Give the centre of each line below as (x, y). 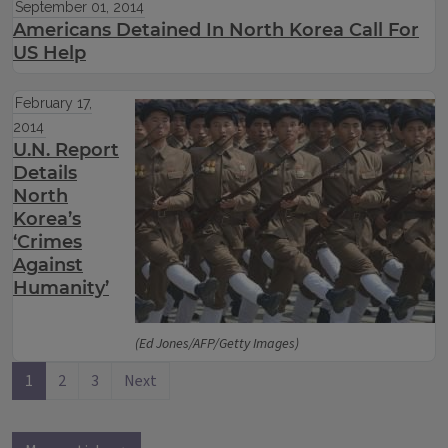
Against (48, 265)
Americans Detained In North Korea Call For (216, 30)
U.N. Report (66, 150)
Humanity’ (61, 288)
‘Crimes (47, 242)
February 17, (53, 103)
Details (45, 173)
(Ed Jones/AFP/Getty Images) (217, 344)
